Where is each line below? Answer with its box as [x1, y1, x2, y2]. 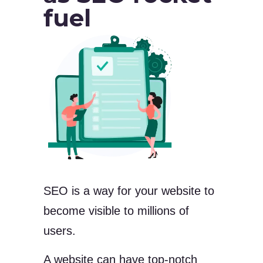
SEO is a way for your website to [43, 184, 214, 197]
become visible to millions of [43, 204, 189, 217]
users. [43, 224, 76, 237]
